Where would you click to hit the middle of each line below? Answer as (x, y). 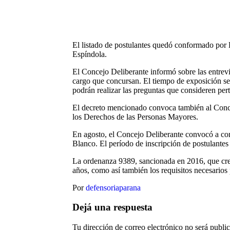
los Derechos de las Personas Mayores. (135, 117)
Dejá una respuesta (112, 207)
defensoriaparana (113, 187)
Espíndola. (89, 54)
